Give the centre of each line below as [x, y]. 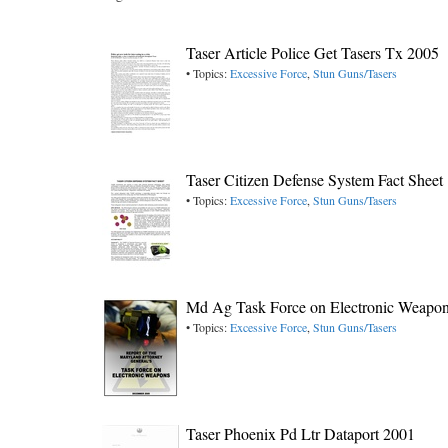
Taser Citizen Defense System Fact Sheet [314, 179]
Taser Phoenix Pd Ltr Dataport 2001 [300, 433]
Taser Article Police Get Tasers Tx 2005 [312, 52]
